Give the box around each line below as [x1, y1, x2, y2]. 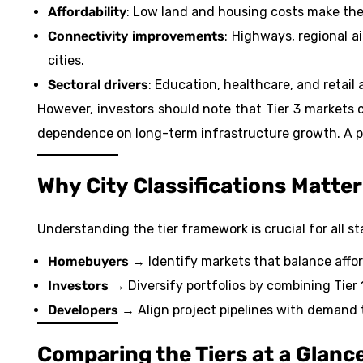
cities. [48, 53, 84, 69]
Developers [48, 302, 118, 318]
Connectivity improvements [48, 28, 224, 45]
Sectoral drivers [48, 77, 148, 93]
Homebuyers [48, 254, 129, 270]
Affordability [48, 4, 126, 20]
